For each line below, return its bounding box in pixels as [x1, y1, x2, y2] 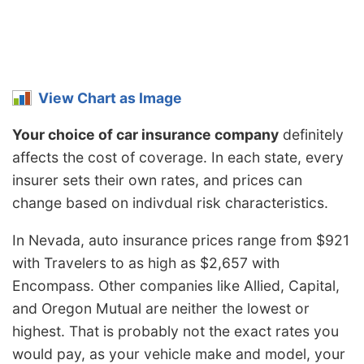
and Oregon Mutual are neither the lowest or [12, 299, 310, 317]
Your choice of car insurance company [12, 126, 279, 144]
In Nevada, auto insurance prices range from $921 [12, 231, 349, 249]
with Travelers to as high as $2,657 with [12, 253, 279, 271]
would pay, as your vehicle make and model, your [12, 344, 345, 362]
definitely [279, 126, 344, 144]
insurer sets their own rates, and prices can [12, 171, 302, 189]
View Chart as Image [38, 89, 182, 106]
